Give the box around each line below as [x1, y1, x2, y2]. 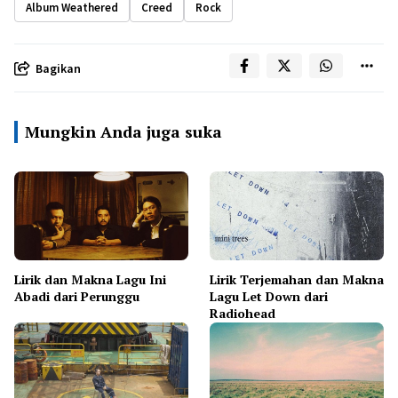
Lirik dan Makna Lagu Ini [14, 271, 166, 288]
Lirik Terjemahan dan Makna [210, 271, 384, 288]
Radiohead [210, 305, 275, 322]
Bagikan [36, 60, 81, 76]
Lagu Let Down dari [210, 288, 328, 305]
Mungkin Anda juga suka [25, 121, 222, 142]
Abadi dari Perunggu [14, 288, 139, 305]
